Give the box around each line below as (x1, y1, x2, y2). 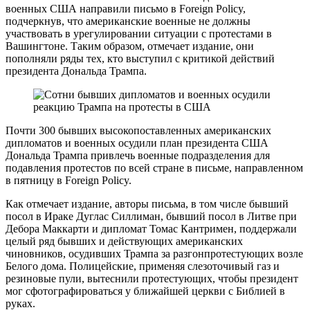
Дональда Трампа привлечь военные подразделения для (6, 149, 270, 162)
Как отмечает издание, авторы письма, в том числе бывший (6, 198, 289, 210)
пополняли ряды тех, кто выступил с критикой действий (6, 53, 275, 65)
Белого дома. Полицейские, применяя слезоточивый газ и (6, 260, 280, 273)
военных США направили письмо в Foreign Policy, (6, 3, 246, 15)
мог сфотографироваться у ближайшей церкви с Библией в (6, 285, 285, 298)
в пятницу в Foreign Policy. (6, 174, 131, 187)
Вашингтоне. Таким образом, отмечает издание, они (6, 40, 254, 53)
